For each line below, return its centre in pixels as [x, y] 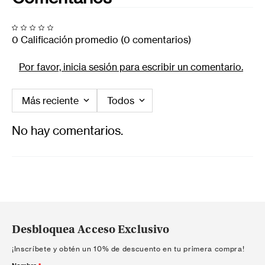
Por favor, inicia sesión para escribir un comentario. [131, 67]
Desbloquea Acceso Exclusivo [91, 230]
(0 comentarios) [156, 39]
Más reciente [50, 100]
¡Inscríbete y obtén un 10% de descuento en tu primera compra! [128, 248]
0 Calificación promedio [65, 39]
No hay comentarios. [67, 130]
